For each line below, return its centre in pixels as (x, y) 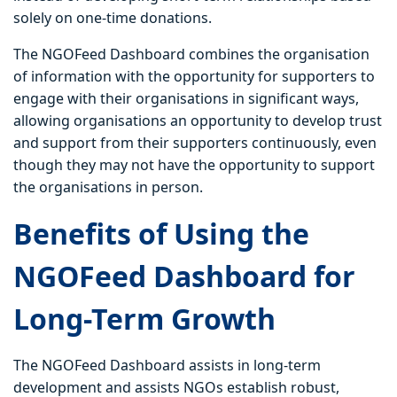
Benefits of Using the (161, 234)
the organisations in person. (108, 187)
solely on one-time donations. (113, 18)
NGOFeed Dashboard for (184, 276)
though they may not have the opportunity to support (194, 165)
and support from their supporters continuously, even (195, 143)
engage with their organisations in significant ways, (186, 99)
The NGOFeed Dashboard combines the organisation (191, 54)
